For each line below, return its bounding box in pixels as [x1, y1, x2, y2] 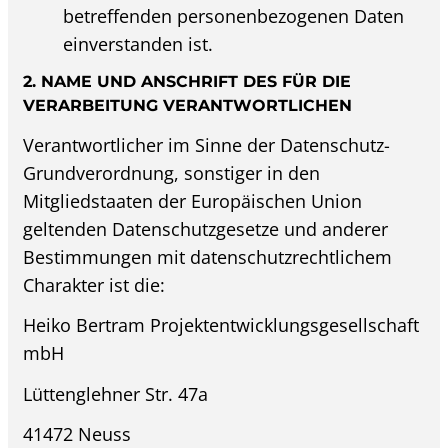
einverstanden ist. [63, 31, 214, 56]
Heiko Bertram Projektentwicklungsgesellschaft [23, 313, 420, 338]
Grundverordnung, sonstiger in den [23, 160, 321, 185]
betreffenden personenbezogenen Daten [63, 3, 405, 28]
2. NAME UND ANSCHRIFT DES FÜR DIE [23, 72, 352, 92]
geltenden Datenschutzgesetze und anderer [23, 216, 389, 241]
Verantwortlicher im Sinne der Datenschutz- [23, 132, 391, 157]
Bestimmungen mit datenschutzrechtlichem [23, 244, 393, 269]
